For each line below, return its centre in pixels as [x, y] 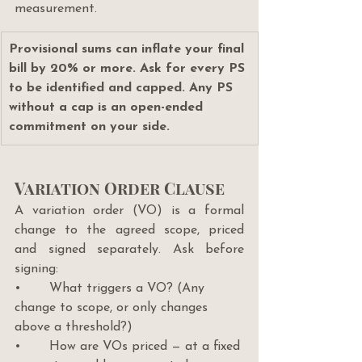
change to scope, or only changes [113, 308]
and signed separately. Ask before [129, 250]
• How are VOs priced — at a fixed [129, 347]
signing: [36, 269]
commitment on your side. [89, 127]
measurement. [56, 9]
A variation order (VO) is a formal [129, 211]
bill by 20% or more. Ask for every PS [129, 69]
